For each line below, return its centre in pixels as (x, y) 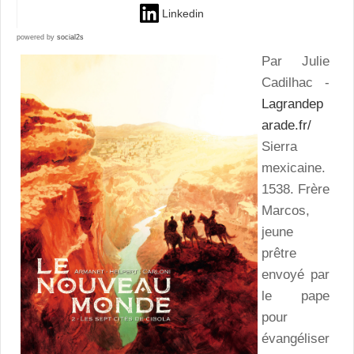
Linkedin (183, 13)
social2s (70, 37)
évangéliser (296, 338)
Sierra (279, 146)
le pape (296, 296)
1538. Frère (296, 189)
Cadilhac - (296, 82)
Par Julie (296, 61)
